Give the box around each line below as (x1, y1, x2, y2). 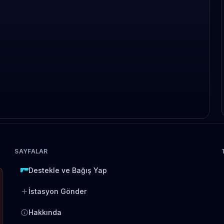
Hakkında (28, 208, 62, 216)
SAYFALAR (14, 147, 48, 155)
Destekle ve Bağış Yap (28, 166, 107, 174)
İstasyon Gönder (28, 187, 87, 195)
